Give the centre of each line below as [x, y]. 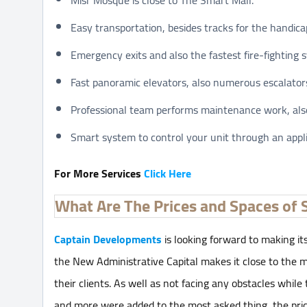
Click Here [168, 173]
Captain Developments [108, 239]
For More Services [99, 173]
